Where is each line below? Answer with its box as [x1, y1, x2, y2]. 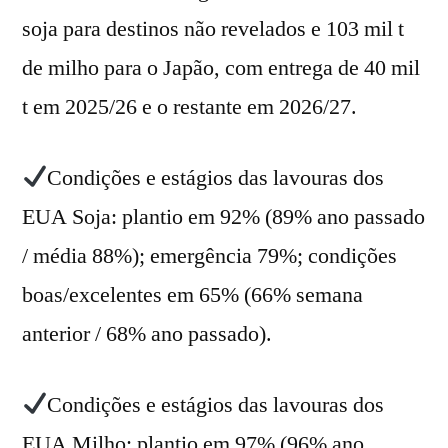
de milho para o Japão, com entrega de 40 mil [22, 53, 420, 82]
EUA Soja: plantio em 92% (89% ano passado [22, 202, 425, 231]
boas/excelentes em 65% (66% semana [22, 280, 363, 309]
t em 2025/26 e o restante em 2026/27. [22, 92, 357, 121]
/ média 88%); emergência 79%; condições [22, 241, 397, 270]
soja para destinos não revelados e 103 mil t [22, 14, 404, 43]
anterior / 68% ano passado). [22, 319, 272, 348]
